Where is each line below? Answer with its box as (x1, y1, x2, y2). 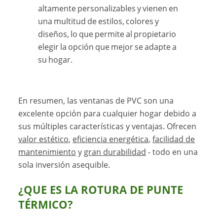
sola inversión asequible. (18, 159, 110, 171)
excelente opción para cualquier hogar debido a (18, 108, 197, 119)
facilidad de (152, 134, 195, 145)
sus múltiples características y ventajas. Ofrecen (18, 121, 197, 132)
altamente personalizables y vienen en (38, 3, 179, 14)
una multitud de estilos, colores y (38, 16, 159, 27)
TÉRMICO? (18, 197, 74, 212)
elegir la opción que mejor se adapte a (38, 41, 177, 53)
